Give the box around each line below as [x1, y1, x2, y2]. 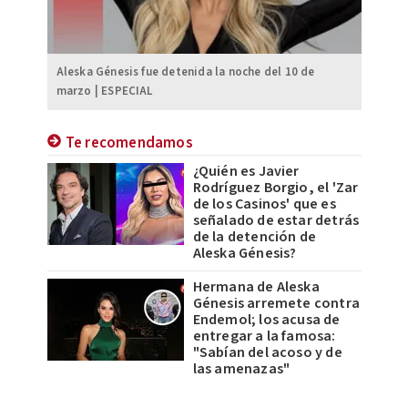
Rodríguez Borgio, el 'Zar [192, 177, 359, 198]
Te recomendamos [65, 131, 193, 154]
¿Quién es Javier [192, 160, 300, 181]
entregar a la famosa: [192, 325, 336, 346]
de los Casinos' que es [192, 193, 336, 214]
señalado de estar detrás [192, 209, 360, 230]
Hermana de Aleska [192, 276, 320, 297]
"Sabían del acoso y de [192, 342, 342, 362]
